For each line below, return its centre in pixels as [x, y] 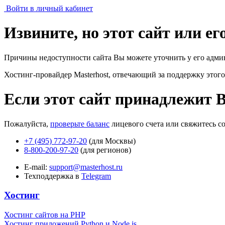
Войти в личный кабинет [49, 8]
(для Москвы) [111, 141]
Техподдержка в [53, 176]
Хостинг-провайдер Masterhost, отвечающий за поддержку [105, 74]
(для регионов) [105, 150]
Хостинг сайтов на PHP [45, 215]
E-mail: [37, 167]
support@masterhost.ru [86, 167]
